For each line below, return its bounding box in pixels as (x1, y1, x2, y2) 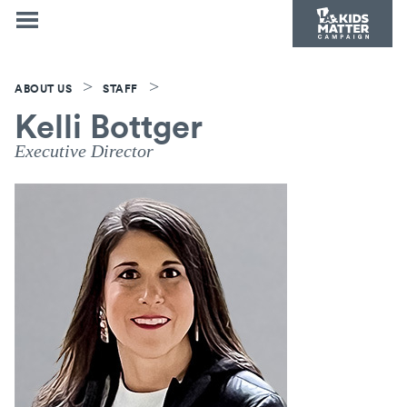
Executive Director (15, 141, 154, 161)
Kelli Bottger (15, 104, 203, 146)
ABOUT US (15, 80, 72, 97)
